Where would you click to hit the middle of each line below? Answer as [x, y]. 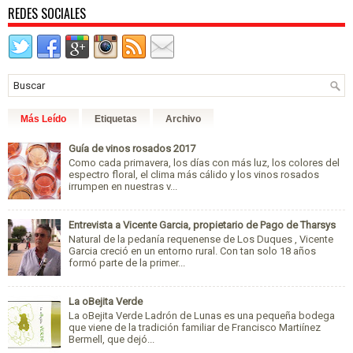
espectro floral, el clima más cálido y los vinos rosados [194, 174]
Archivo [183, 119]
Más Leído [43, 119]
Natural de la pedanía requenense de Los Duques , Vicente [201, 239]
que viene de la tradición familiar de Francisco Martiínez [195, 327]
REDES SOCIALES [47, 13]
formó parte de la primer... [127, 262]
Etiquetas [116, 119]
